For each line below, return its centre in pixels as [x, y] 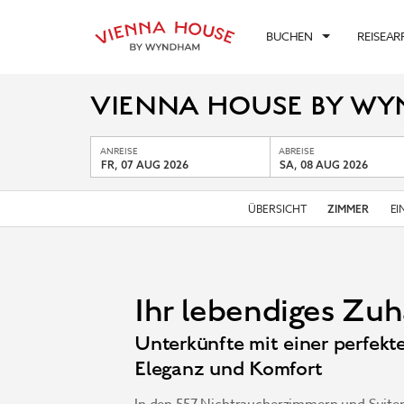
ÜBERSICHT [277, 209]
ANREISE [119, 151]
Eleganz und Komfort [229, 369]
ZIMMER [348, 209]
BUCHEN [290, 36]
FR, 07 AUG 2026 [144, 165]
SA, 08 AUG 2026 [324, 165]
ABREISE [297, 151]
